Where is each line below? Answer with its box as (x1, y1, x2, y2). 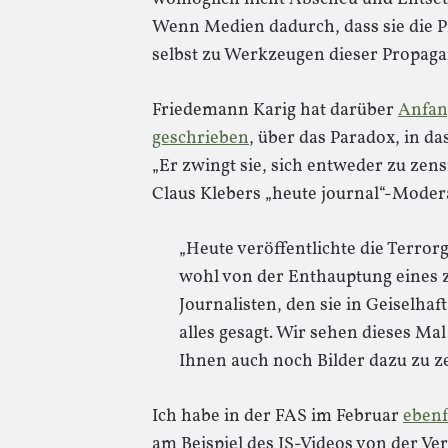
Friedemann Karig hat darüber (152, 98, 398, 123)
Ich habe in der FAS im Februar (152, 404, 403, 429)
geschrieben (152, 126, 249, 151)
